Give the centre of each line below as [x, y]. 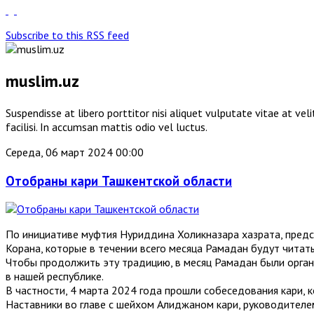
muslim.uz [42, 81]
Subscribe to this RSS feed [67, 35]
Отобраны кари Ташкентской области [119, 180]
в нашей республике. [55, 277]
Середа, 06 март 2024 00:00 [75, 152]
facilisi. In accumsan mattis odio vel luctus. [107, 127]
